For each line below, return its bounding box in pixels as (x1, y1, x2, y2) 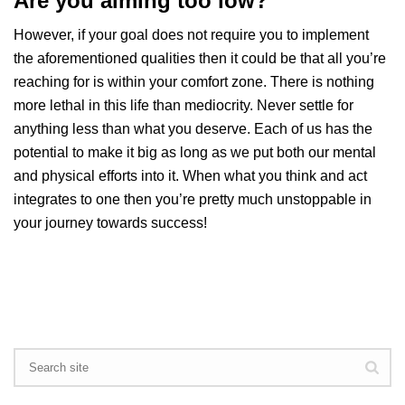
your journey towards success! (14, 214, 207, 231)
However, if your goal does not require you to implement (14, 26, 369, 42)
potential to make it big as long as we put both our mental (14, 144, 376, 160)
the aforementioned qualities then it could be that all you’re (14, 50, 386, 66)
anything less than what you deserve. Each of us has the (14, 120, 372, 137)
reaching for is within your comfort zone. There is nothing (14, 73, 374, 89)
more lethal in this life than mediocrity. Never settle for (14, 97, 353, 113)
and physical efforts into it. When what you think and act (14, 167, 367, 184)
